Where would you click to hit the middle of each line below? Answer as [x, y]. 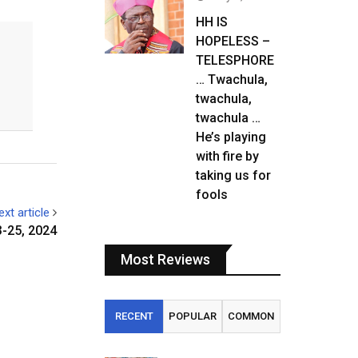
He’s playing [231, 137]
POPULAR [192, 316]
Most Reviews [165, 259]
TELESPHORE [235, 60]
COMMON [251, 316]
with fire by [227, 156]
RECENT [134, 316]
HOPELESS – [233, 41]
